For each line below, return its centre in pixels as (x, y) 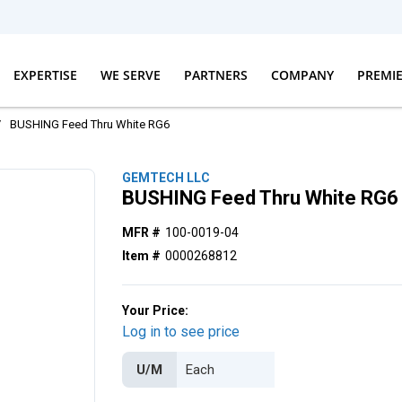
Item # (142, 256)
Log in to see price (181, 332)
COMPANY (302, 74)
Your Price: (156, 310)
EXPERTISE (45, 74)
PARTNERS (215, 74)
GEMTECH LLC (166, 178)
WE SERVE (130, 74)
